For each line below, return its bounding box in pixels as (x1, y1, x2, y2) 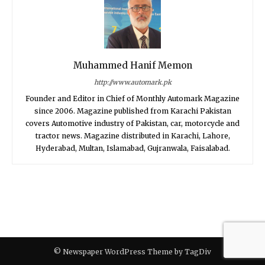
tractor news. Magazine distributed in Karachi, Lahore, (35, 131, 230, 140)
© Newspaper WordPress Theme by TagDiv (54, 247, 211, 256)
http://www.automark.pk (93, 78, 172, 86)
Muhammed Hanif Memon (73, 60, 192, 71)
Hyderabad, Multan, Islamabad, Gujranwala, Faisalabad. (35, 144, 230, 153)
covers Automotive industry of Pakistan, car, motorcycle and (25, 119, 240, 128)
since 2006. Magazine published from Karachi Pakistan (34, 106, 231, 115)
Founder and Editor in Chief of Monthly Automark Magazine (25, 94, 240, 103)
